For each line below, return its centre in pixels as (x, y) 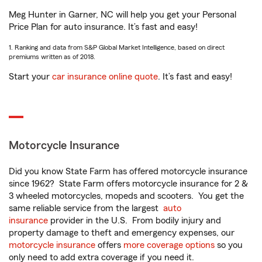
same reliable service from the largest (86, 208)
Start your (30, 77)
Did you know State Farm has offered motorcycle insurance (128, 171)
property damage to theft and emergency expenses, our (122, 233)
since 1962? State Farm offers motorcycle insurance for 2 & (128, 184)
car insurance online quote (105, 77)
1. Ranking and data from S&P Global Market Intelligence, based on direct (117, 47)
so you (229, 245)
